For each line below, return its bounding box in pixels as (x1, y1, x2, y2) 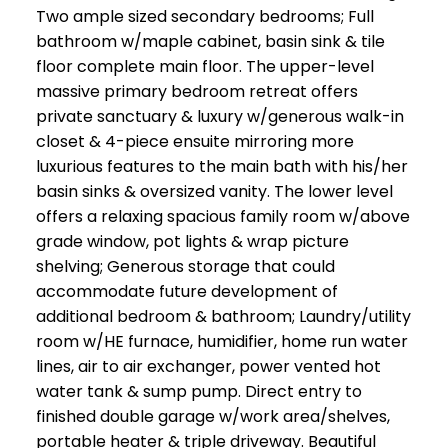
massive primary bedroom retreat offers (35, 80, 358, 104)
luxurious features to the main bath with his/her (35, 155, 408, 179)
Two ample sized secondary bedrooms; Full (35, 5, 374, 29)
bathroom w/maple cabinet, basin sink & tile (35, 30, 385, 54)
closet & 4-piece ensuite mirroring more (35, 130, 354, 154)
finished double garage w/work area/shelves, (35, 405, 390, 429)
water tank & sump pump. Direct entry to (35, 380, 362, 404)
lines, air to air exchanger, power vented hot (35, 355, 381, 379)
